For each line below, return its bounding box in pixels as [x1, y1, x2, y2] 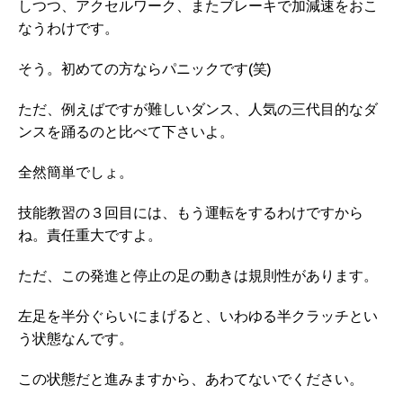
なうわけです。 [18, 19, 119, 38]
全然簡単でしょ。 [18, 163, 133, 182]
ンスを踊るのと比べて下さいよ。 [18, 122, 234, 141]
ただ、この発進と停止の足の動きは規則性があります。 [18, 266, 378, 285]
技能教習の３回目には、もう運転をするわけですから [18, 203, 363, 222]
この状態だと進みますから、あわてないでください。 [18, 370, 363, 389]
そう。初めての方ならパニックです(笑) [18, 59, 272, 78]
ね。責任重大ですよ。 [18, 226, 162, 245]
